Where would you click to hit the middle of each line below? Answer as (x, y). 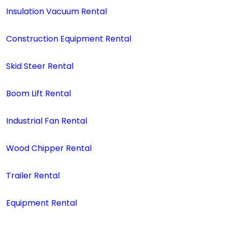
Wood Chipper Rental (49, 148)
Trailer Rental (33, 176)
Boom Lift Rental (39, 93)
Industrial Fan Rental (47, 121)
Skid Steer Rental (40, 66)
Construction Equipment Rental (69, 39)
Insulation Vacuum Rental (56, 11)
